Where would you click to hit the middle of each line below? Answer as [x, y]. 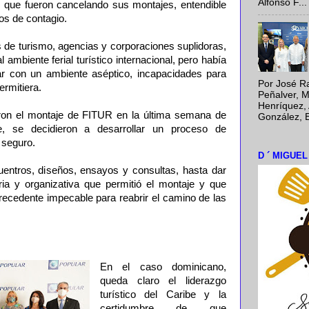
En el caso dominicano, [163, 267]
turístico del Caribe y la [163, 295]
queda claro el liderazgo [163, 281]
